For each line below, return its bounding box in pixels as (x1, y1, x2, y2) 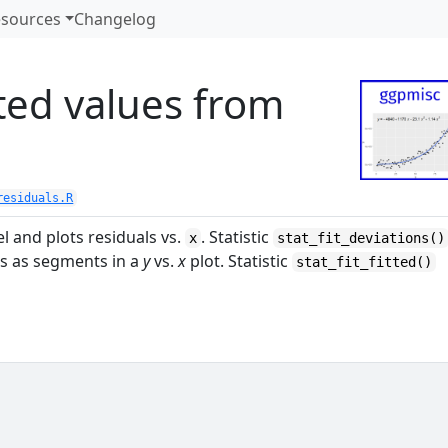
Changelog (74, 8, 157, 30)
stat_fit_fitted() (296, 254, 433, 270)
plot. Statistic (186, 250, 293, 272)
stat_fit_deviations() (277, 230, 446, 246)
